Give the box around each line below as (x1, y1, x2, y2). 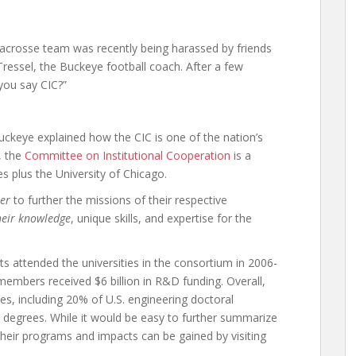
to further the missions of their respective (10, 192, 227, 207)
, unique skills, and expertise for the (71, 211, 252, 226)
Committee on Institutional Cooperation (25, 148, 230, 163)
